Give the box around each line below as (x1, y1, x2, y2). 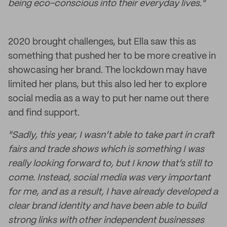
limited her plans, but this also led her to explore (8, 80, 207, 89)
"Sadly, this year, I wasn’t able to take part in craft (8, 131, 214, 140)
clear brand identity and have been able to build (8, 202, 206, 211)
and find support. (8, 108, 80, 118)
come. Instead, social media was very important (8, 173, 210, 182)
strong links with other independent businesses (8, 216, 204, 225)
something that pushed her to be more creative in (8, 52, 216, 61)
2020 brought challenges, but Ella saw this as (8, 37, 196, 47)
